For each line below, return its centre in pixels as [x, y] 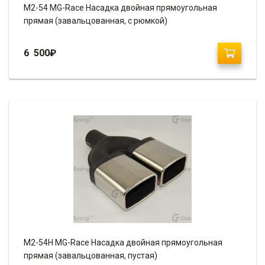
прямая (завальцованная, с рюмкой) [96, 21]
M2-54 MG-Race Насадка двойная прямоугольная [120, 8]
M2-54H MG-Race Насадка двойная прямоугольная [123, 243]
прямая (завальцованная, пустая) [91, 256]
